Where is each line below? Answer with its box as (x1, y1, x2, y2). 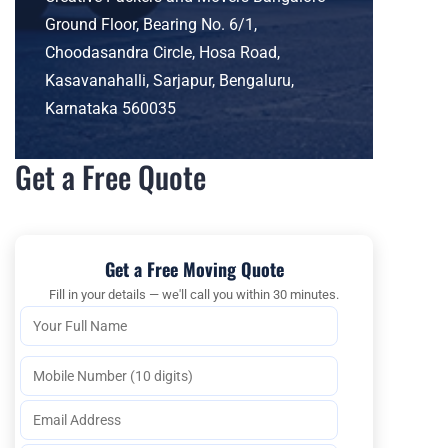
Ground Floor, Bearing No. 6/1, (45, 14, 257, 34)
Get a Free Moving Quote (104, 255, 284, 282)
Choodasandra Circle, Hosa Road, (45, 42, 280, 62)
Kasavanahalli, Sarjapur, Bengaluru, (45, 70, 294, 90)
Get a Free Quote (15, 153, 206, 199)
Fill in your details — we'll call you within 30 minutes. (49, 286, 339, 302)
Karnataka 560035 (45, 98, 176, 118)
